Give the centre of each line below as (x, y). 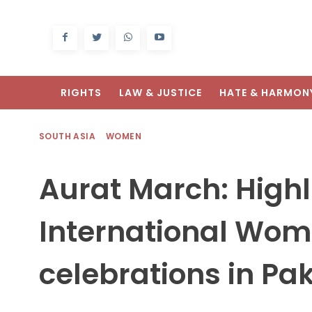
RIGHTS (81, 93)
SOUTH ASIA (67, 136)
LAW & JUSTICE (161, 93)
